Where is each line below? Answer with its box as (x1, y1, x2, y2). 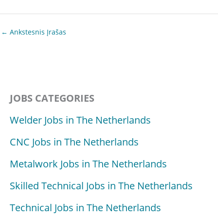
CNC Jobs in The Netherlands (10, 135, 139, 149)
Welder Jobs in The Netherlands (10, 113, 151, 127)
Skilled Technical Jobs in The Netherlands (10, 179, 193, 193)
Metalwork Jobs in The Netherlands (10, 157, 167, 171)
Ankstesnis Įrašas (8, 27, 66, 36)
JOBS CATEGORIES (10, 91, 94, 105)
